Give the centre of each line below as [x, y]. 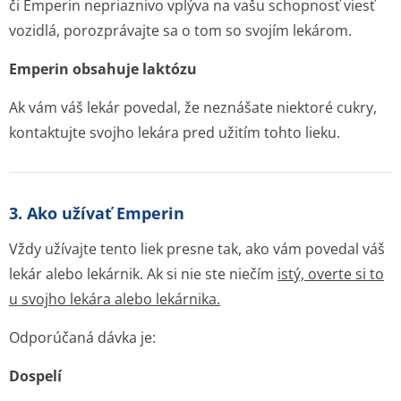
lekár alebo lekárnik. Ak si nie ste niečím [143, 274]
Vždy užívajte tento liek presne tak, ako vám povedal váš [197, 249]
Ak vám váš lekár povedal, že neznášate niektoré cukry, [193, 107]
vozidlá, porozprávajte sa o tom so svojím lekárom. [180, 30]
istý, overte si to [331, 274]
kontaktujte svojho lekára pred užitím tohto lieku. [175, 132]
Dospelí [35, 376]
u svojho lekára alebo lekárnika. [115, 299]
